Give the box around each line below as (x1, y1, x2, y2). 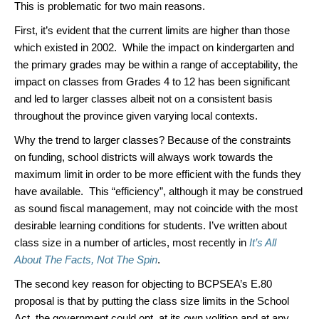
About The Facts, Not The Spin (14, 253, 157, 266)
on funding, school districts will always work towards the (14, 151, 273, 163)
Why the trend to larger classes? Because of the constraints (14, 134, 291, 146)
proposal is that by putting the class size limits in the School (14, 295, 289, 307)
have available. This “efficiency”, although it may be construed (14, 185, 303, 197)
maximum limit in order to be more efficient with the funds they (14, 168, 301, 180)
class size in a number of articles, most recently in (14, 236, 249, 249)
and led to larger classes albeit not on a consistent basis (14, 93, 273, 105)
